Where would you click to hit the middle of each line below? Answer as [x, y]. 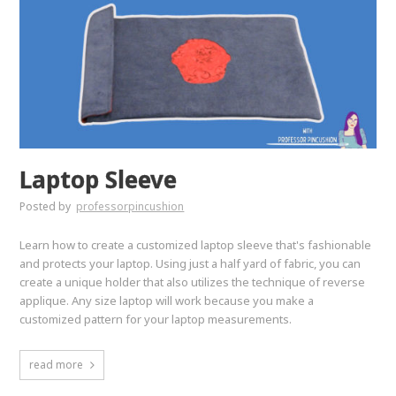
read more [57, 364]
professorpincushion [130, 206]
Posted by [47, 206]
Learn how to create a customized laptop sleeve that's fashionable [196, 244]
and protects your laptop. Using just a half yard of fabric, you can [190, 263]
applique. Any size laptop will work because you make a [167, 300]
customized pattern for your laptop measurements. [156, 319]
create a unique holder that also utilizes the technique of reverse [193, 282]
